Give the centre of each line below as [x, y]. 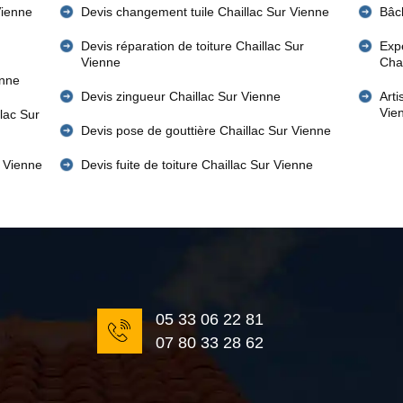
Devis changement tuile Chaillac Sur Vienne [206, 12]
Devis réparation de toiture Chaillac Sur [193, 46]
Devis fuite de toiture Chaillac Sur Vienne [197, 165]
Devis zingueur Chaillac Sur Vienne [181, 96]
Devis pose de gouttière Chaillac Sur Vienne [206, 130]
